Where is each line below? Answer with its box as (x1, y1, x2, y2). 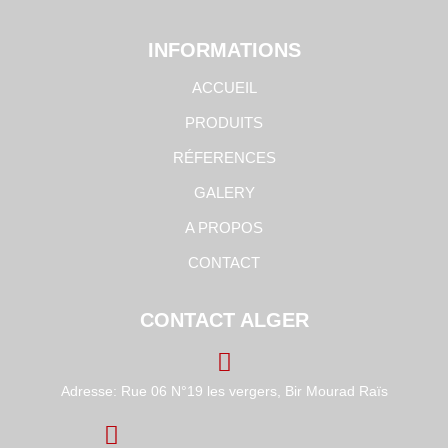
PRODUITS (185, 114, 263, 132)
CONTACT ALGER (139, 309, 309, 332)
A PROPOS (185, 219, 263, 237)
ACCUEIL (191, 79, 257, 97)
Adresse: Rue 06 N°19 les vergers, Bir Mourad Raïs (60, 383, 388, 400)
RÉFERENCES (172, 149, 276, 167)
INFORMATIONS (147, 39, 301, 62)
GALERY (193, 184, 255, 202)
